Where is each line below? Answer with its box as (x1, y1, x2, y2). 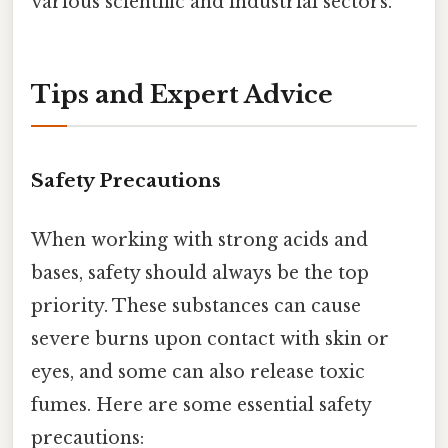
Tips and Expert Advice (31, 79, 333, 109)
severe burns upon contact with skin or (31, 327, 389, 350)
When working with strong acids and (31, 228, 368, 251)
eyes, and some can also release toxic (31, 360, 365, 383)
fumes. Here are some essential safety (31, 393, 371, 416)
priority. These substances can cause (31, 294, 361, 317)
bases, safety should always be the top (31, 261, 369, 284)
